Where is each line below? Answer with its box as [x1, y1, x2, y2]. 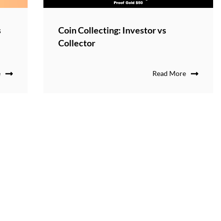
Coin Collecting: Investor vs [58, 25, 166, 36]
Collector [58, 37, 95, 49]
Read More [152, 69, 186, 78]
